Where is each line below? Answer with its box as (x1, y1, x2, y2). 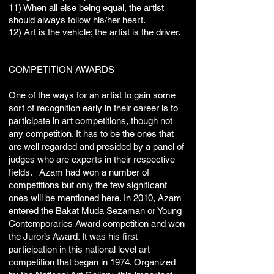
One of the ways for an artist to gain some (9, 90, 176, 100)
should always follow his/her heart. (9, 15, 146, 25)
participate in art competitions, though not (9, 116, 172, 126)
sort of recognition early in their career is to (9, 103, 178, 113)
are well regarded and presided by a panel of (9, 141, 184, 152)
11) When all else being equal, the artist (9, 2, 164, 13)
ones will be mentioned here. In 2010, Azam (9, 193, 182, 203)
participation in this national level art (9, 244, 150, 254)
